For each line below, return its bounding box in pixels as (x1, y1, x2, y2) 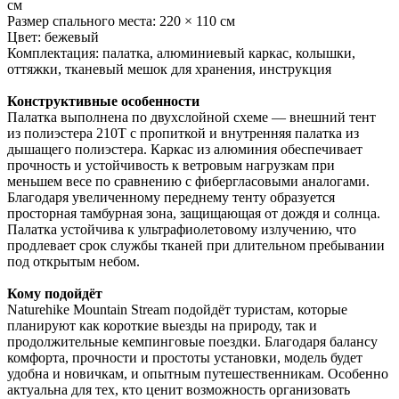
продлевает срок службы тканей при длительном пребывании (7, 237, 385, 253)
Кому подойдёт (7, 285, 102, 301)
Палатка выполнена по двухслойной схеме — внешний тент (7, 109, 376, 125)
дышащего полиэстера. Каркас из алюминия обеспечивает (7, 141, 362, 157)
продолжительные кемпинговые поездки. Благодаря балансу (7, 333, 378, 349)
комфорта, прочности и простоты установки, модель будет (7, 349, 362, 365)
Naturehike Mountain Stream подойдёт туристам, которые (7, 301, 347, 317)
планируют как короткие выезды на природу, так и (7, 317, 317, 333)
